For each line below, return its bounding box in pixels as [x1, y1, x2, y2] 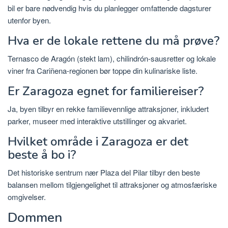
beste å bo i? [8, 147, 76, 163]
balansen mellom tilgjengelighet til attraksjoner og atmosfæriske [8, 179, 217, 190]
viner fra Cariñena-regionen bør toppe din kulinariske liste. [8, 65, 197, 76]
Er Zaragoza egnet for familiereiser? [8, 83, 204, 100]
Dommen [8, 209, 62, 227]
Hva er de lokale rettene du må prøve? [8, 33, 220, 49]
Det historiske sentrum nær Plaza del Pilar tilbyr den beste [8, 167, 200, 178]
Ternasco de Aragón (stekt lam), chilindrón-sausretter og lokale [8, 53, 216, 64]
